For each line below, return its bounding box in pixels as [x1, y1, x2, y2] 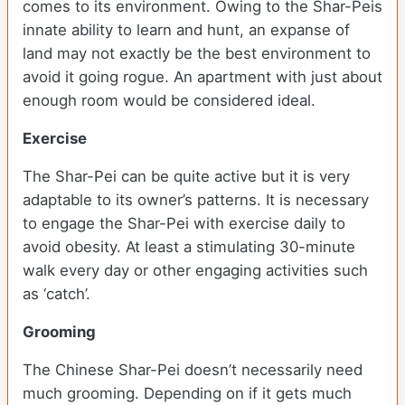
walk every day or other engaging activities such [23, 261, 368, 280]
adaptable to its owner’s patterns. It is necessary [23, 191, 369, 210]
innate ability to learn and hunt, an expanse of [23, 21, 350, 40]
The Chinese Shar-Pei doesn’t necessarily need [23, 361, 363, 380]
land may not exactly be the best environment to [23, 44, 371, 63]
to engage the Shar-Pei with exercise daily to [23, 214, 345, 233]
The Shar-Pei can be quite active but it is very [23, 167, 350, 186]
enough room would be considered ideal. [23, 91, 320, 110]
